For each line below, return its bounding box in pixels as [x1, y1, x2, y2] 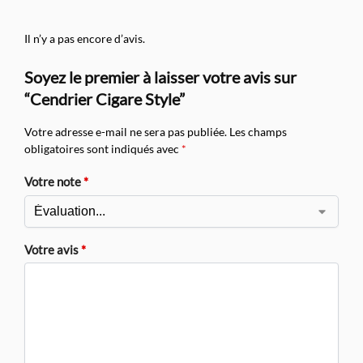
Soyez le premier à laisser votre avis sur [24, 66, 297, 87]
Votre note [24, 174, 83, 190]
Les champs [229, 124, 287, 139]
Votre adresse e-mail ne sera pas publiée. [24, 124, 227, 139]
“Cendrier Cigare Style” [24, 88, 185, 109]
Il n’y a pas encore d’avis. [24, 31, 145, 45]
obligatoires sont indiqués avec [24, 141, 181, 156]
